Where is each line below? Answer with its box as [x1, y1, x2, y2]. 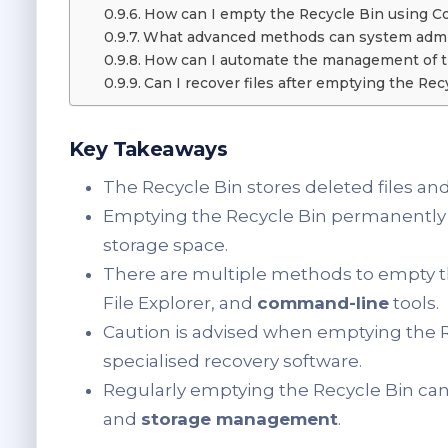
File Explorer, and [103, 293, 257, 314]
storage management [141, 409, 338, 430]
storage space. [103, 235, 228, 256]
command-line [257, 293, 389, 314]
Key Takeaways [69, 137, 228, 162]
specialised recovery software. [103, 351, 362, 372]
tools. [389, 293, 439, 314]
